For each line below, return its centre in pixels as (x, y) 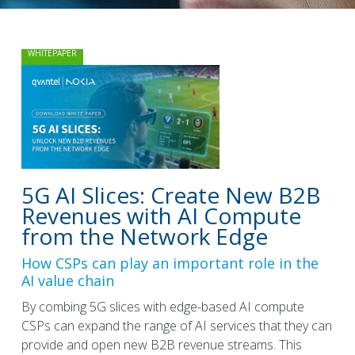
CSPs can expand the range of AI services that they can (176, 325)
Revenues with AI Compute (161, 215)
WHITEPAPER (52, 53)
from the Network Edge (144, 236)
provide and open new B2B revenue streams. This (161, 344)
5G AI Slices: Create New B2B (171, 195)
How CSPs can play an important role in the (170, 263)
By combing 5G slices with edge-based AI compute (162, 306)
